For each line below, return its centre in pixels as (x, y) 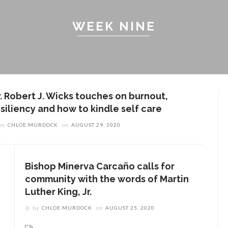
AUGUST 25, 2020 (130, 208)
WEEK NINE (114, 26)
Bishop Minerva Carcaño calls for (100, 166)
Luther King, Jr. (58, 192)
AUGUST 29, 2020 (96, 125)
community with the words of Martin (107, 179)
